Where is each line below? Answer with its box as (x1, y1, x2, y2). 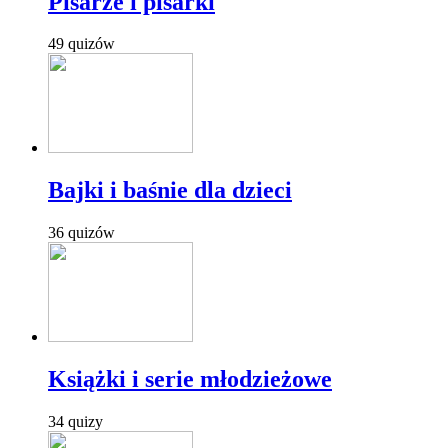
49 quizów (48, 35, 115, 53)
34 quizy (48, 413, 103, 431)
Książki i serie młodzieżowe (48, 366, 332, 393)
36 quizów (48, 224, 115, 242)
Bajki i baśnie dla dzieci (48, 177, 292, 204)
